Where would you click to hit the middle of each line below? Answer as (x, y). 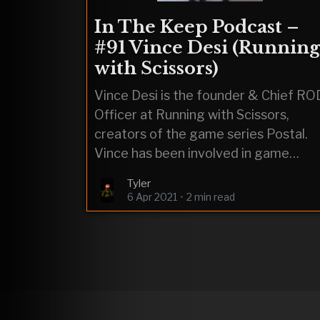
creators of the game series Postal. (201, 134)
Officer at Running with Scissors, (192, 114)
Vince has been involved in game (192, 153)
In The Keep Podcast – (197, 27)
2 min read (211, 196)
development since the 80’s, (179, 172)
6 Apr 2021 (152, 196)
